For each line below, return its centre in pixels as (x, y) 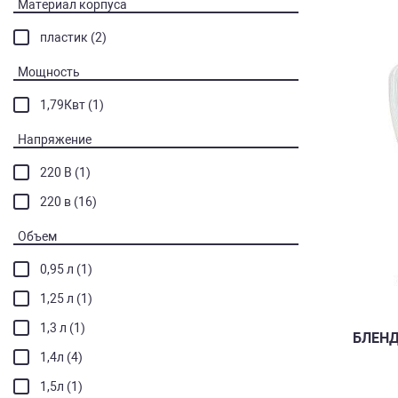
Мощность (49, 72)
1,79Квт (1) (72, 105)
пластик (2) (73, 37)
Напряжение (55, 139)
